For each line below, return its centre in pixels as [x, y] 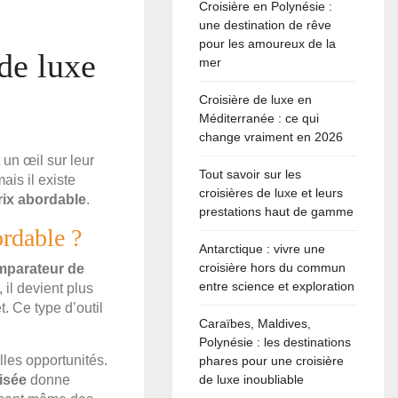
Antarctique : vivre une [263, 249]
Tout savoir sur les [251, 175]
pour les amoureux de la [268, 44]
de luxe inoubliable [252, 380]
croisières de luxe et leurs [271, 193]
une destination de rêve [266, 25]
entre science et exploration [277, 287]
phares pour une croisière [272, 361]
